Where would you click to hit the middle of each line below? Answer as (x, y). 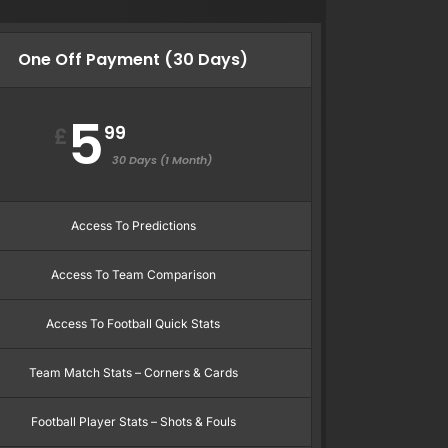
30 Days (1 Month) (162, 159)
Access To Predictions (133, 225)
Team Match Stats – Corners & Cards (133, 372)
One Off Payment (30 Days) (133, 59)
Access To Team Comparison (133, 274)
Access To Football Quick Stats (133, 323)
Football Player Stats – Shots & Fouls (133, 421)
